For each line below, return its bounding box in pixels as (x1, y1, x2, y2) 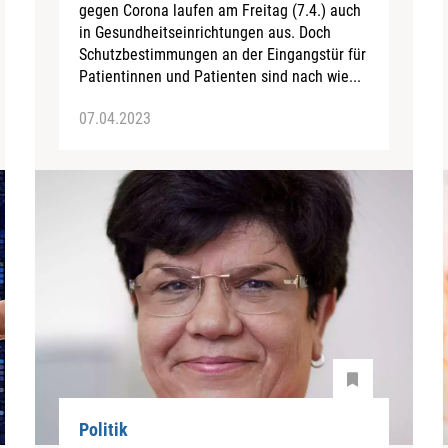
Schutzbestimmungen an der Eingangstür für (79, 44, 367, 64)
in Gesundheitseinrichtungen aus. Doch (79, 22, 332, 42)
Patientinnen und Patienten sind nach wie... (79, 66, 362, 86)
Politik (79, 419, 129, 441)
